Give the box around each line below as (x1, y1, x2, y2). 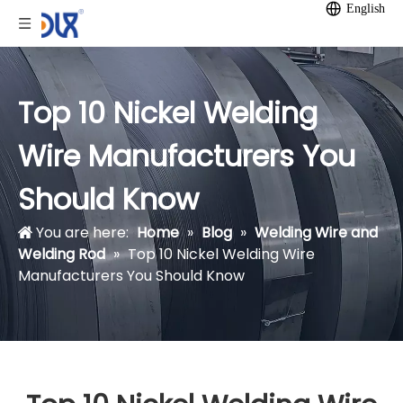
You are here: (32, 222, 132, 243)
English (346, 2, 385, 15)
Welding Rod (18, 244, 105, 264)
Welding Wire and (255, 222, 378, 243)
